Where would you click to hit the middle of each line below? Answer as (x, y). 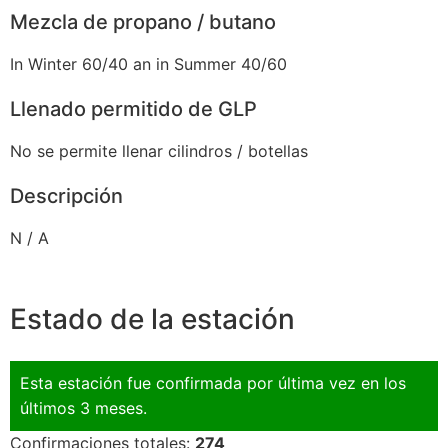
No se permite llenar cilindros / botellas (159, 151)
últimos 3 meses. (83, 407)
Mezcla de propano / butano (143, 22)
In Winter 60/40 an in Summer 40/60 (148, 64)
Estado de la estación (152, 318)
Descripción (66, 196)
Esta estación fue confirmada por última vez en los (213, 382)
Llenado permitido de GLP (133, 109)
